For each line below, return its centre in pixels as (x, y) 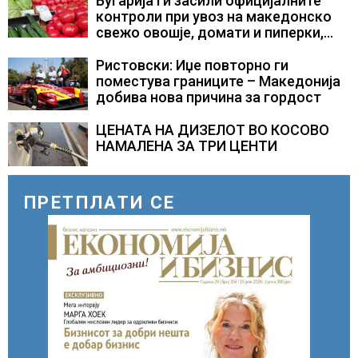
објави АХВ (133, 48)
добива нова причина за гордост (209, 97)
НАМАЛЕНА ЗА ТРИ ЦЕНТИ (187, 145)
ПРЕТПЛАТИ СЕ (100, 203)
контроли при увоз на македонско (214, 16)
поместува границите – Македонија (218, 81)
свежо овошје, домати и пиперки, (210, 32)
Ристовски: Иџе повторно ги (192, 65)
